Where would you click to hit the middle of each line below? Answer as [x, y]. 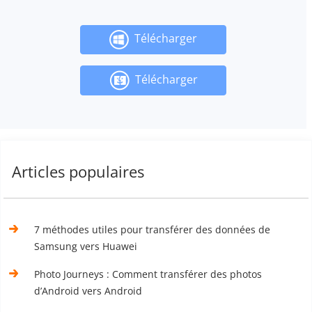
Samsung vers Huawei [86, 246]
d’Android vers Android [88, 290]
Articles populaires [78, 171]
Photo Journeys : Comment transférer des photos [148, 274]
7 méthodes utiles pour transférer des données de [153, 229]
